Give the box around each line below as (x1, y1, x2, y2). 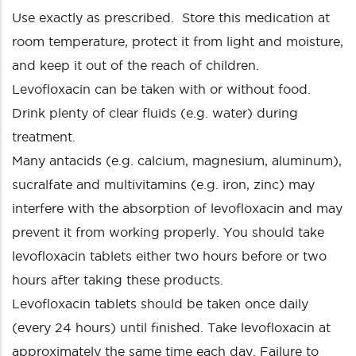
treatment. (12, 130, 75, 144)
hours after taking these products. (12, 273, 223, 287)
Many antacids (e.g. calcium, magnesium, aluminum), (12, 153, 342, 168)
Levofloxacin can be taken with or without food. (12, 82, 311, 96)
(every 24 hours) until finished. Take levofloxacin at (12, 320, 331, 335)
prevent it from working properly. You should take (12, 225, 324, 239)
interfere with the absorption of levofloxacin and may (12, 201, 342, 215)
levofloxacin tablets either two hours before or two (12, 249, 327, 263)
